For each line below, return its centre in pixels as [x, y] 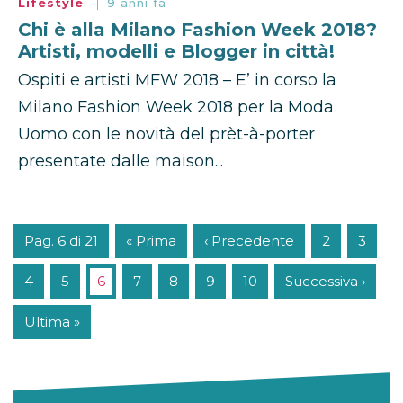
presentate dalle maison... [121, 161]
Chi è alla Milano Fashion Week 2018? [197, 30]
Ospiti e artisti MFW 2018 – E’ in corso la [177, 81]
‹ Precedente [249, 241]
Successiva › [325, 282]
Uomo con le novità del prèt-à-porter [166, 134]
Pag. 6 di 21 [61, 241]
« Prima [151, 241]
